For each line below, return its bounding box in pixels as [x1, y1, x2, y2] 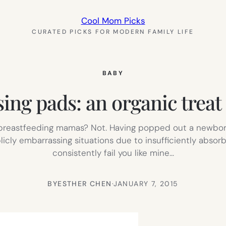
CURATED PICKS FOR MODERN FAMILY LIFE [32, 28, 194, 36]
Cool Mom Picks [81, 15, 145, 26]
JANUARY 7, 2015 [113, 179, 179, 188]
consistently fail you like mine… [52, 147, 174, 158]
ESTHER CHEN [58, 179, 112, 188]
